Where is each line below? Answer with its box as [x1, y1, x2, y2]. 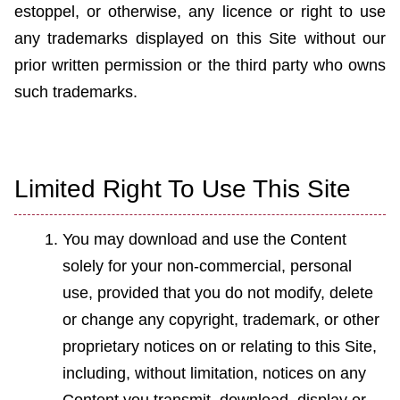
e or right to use [262, 3, 386, 21]
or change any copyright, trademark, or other [62, 311, 379, 329]
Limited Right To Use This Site [14, 175, 351, 204]
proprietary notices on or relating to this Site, [62, 337, 377, 356]
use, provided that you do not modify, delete [62, 284, 373, 303]
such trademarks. [14, 83, 137, 102]
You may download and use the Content [62, 230, 346, 249]
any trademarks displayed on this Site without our [14, 29, 386, 48]
